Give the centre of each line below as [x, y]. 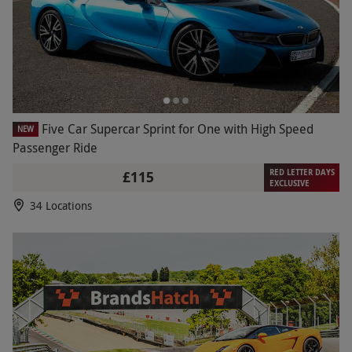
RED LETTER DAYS [302, 172]
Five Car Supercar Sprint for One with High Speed [178, 129]
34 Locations [61, 206]
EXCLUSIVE [289, 183]
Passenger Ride [55, 148]
